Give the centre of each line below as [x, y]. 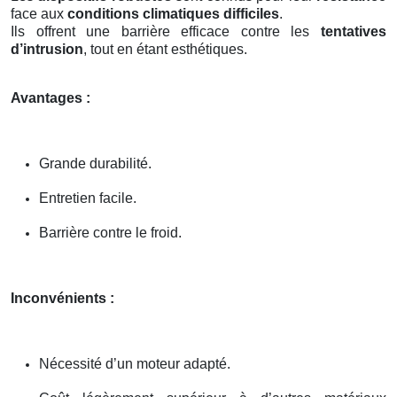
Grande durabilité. [95, 163]
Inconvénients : [62, 298]
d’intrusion [47, 49]
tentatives [354, 31]
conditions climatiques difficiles [173, 13]
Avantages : [51, 97]
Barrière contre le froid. [110, 232]
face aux [39, 13]
